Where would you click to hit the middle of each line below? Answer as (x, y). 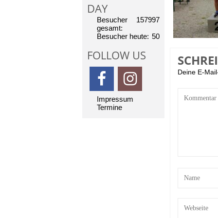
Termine (109, 107)
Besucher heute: (123, 36)
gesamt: (110, 28)
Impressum (115, 99)
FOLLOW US (117, 55)
